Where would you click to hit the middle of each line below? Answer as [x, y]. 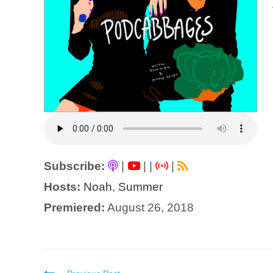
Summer [140, 187]
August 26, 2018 [149, 208]
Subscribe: [74, 166]
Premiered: [74, 208]
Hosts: [62, 187]
